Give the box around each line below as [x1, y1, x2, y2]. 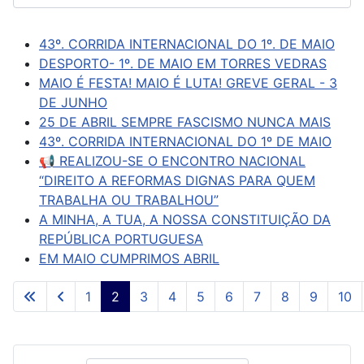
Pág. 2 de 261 [260, 295, 344, 312]
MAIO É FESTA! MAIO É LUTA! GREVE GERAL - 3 [39, 74, 337, 91]
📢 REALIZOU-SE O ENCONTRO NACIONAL [39, 152, 305, 169]
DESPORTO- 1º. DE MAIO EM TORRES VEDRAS [39, 54, 327, 71]
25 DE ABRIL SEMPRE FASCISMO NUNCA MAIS [39, 113, 331, 130]
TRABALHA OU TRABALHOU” [39, 191, 219, 208]
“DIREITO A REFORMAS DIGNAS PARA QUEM [39, 171, 315, 188]
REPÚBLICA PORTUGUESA [39, 230, 203, 247]
